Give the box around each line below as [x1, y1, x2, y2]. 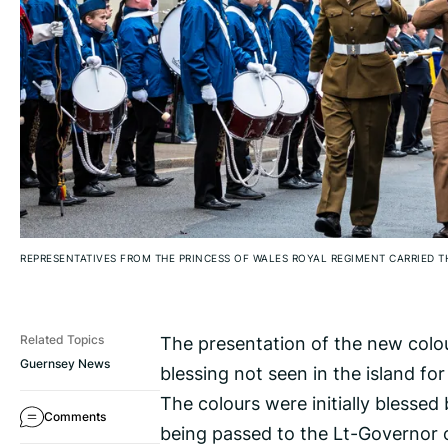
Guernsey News [20, 355, 110, 373]
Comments [44, 408, 106, 426]
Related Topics [20, 331, 104, 349]
